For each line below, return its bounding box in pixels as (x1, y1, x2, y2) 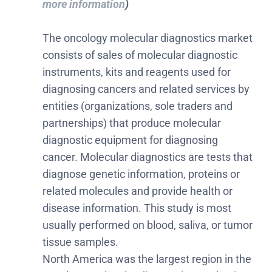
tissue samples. (42, 235, 118, 248)
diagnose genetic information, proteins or (42, 167, 240, 180)
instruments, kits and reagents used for (42, 65, 231, 78)
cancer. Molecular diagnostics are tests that (42, 150, 253, 163)
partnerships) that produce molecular (42, 116, 221, 129)
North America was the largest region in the (42, 252, 251, 265)
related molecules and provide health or (42, 184, 233, 197)
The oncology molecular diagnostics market (42, 31, 253, 44)
